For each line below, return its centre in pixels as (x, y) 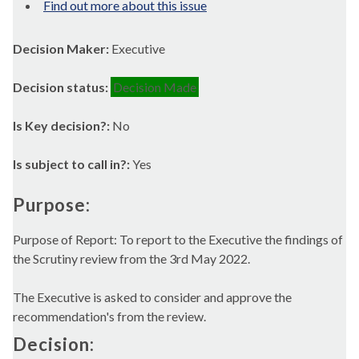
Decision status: (62, 87)
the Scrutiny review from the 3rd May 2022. (131, 258)
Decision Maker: (62, 48)
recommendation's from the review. (109, 316)
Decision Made (155, 87)
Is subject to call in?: (73, 164)
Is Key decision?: (63, 125)
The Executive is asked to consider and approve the (152, 296)
